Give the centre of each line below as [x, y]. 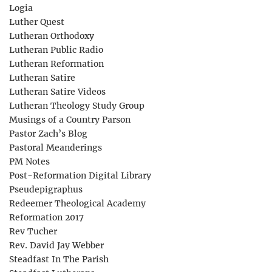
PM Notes [29, 161]
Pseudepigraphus [46, 189]
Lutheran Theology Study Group [77, 105]
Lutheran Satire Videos [57, 91]
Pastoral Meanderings [56, 147]
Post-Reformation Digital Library [80, 175]
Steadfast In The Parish [59, 259]
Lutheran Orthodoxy [52, 36]
